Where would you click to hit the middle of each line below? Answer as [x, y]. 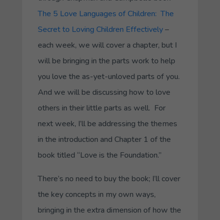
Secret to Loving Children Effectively [100, 29]
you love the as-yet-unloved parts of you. [110, 76]
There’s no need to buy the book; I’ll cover [109, 179]
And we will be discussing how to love [104, 92]
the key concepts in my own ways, [96, 194]
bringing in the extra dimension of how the [109, 210]
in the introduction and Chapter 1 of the [104, 139]
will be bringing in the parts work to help [106, 61]
